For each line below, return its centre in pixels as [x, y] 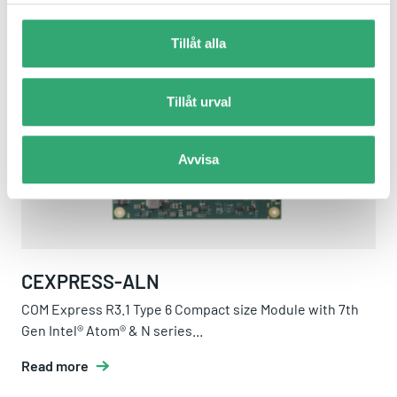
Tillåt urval [198, 101]
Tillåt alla [198, 43]
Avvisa [198, 160]
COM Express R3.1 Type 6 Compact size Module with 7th [190, 309]
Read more [55, 366]
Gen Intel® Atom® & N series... [112, 331]
